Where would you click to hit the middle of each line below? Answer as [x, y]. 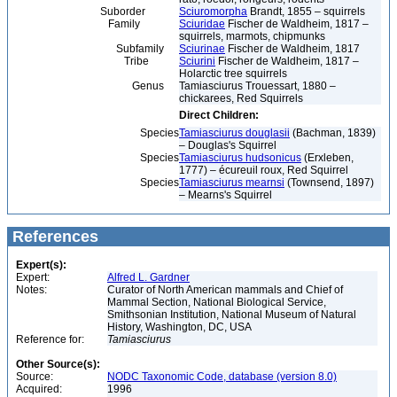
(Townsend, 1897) [329, 183]
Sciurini [197, 61]
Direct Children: [219, 115]
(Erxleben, [327, 158]
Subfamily [88, 49]
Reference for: [50, 339]
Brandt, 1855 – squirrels [306, 12]
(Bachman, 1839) [333, 133]
